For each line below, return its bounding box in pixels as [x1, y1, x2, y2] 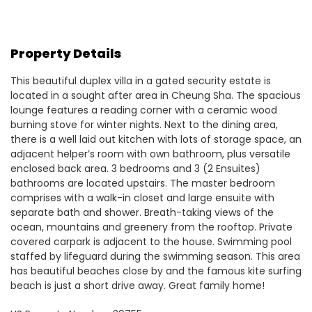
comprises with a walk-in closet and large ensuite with [10, 191, 274, 205]
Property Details [10, 45, 121, 62]
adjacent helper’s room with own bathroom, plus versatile [10, 147, 290, 161]
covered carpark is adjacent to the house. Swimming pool [10, 235, 292, 249]
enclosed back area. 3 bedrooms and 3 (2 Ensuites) [10, 162, 260, 175]
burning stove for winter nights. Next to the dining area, [10, 118, 278, 132]
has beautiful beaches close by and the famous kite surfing [10, 264, 302, 278]
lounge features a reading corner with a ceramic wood [10, 103, 277, 117]
